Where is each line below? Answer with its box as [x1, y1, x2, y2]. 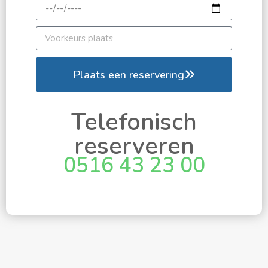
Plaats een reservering [73, 67, 184, 82]
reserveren [74, 130, 194, 163]
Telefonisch [71, 106, 197, 139]
